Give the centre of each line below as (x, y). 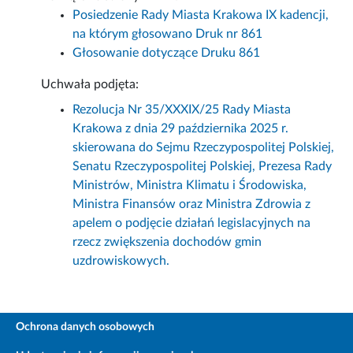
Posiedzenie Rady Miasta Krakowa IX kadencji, (201, 15)
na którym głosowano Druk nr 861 (168, 34)
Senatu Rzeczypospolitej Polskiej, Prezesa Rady (203, 167)
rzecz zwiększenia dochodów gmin (167, 242)
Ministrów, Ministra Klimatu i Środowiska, (190, 186)
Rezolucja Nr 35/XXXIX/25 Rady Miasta (182, 110)
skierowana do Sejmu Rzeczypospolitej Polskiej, (204, 148)
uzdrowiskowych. (121, 261)
